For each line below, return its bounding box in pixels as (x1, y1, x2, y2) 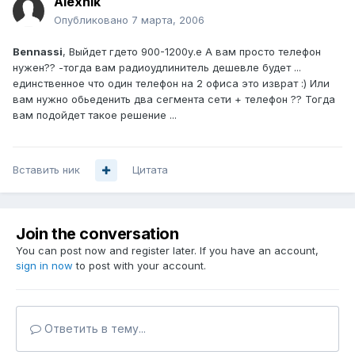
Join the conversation (16, 224, 179, 244)
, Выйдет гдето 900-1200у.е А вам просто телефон (63, 45, 321, 59)
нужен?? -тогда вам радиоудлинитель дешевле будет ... (13, 61, 301, 74)
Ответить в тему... (41, 322, 146, 336)
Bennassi (13, 45, 63, 59)
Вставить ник (13, 163, 80, 177)
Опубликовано (54, 13, 132, 27)
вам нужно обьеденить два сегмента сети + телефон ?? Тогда (13, 93, 335, 106)
